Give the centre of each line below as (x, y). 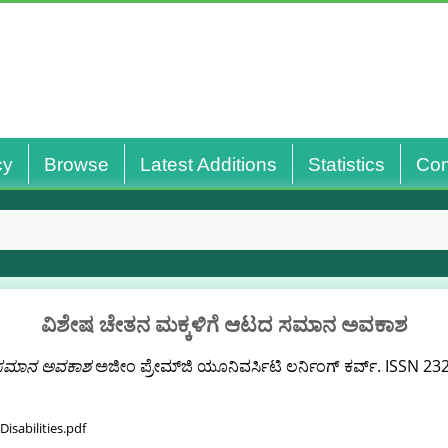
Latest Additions (208, 164)
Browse (76, 164)
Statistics (346, 164)
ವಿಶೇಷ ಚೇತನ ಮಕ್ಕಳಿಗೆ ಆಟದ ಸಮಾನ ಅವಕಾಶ (224, 324)
